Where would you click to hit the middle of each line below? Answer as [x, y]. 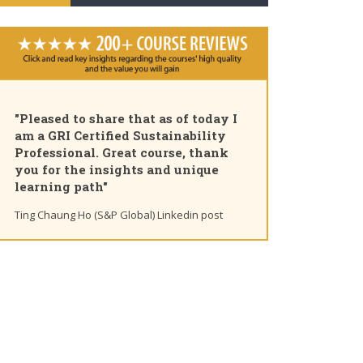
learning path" [61, 187]
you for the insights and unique [117, 170]
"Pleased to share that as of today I [126, 119]
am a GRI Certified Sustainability [120, 136]
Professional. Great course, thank [122, 153]
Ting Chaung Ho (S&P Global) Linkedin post [119, 215]
